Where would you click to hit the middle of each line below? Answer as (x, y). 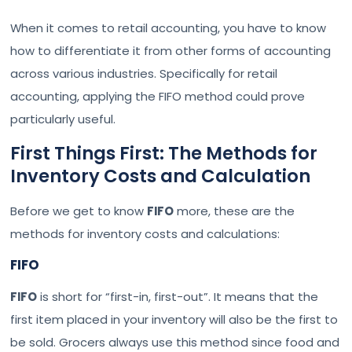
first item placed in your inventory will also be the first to (174, 319)
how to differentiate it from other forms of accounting (171, 51)
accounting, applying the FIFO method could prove (158, 97)
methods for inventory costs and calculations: (145, 234)
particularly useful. (63, 119)
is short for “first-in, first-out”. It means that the (178, 296)
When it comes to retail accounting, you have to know (169, 28)
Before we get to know (79, 211)
